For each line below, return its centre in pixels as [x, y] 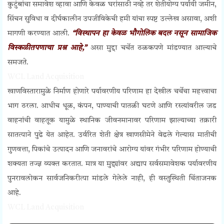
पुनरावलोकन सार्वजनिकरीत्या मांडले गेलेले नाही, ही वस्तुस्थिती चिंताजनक [112, 179]
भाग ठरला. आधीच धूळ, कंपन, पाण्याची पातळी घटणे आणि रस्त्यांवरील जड [112, 106]
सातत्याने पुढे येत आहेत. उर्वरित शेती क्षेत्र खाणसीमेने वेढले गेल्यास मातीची [112, 135]
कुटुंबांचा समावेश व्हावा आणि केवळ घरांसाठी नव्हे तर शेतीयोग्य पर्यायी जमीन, [112, 5]
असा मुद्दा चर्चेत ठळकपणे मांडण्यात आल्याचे [151, 48]
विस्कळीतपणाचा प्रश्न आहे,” [47, 48]
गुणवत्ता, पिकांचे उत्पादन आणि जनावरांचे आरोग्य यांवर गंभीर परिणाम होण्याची [112, 150]
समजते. [18, 63]
